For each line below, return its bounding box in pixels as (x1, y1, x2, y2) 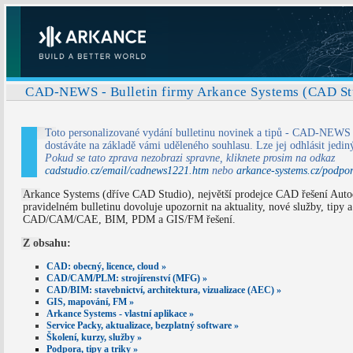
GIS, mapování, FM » (46, 296, 135, 307)
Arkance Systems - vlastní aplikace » (46, 308, 195, 319)
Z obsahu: (22, 237, 71, 249)
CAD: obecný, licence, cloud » (46, 261, 167, 272)
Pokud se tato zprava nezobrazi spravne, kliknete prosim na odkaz (44, 152, 335, 164)
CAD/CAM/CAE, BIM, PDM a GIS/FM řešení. (22, 214, 236, 225)
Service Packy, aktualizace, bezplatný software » (46, 320, 240, 331)
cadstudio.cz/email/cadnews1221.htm (44, 165, 209, 176)
